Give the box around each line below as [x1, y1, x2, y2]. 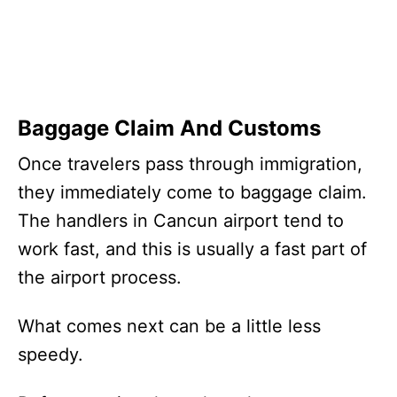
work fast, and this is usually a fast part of [18, 237, 367, 260]
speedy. [18, 343, 83, 365]
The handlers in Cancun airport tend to [18, 209, 344, 231]
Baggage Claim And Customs [18, 114, 321, 141]
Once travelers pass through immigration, [18, 152, 362, 175]
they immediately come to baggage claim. [18, 181, 367, 203]
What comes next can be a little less [18, 315, 321, 337]
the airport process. [18, 266, 182, 288]
